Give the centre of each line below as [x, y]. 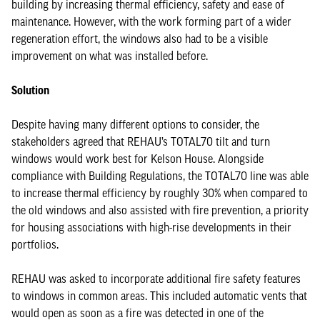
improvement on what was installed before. [112, 56]
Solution [30, 90]
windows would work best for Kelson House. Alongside [137, 159]
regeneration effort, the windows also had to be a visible [140, 39]
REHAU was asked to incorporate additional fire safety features [156, 279]
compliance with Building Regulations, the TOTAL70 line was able [160, 176]
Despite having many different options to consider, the [135, 124]
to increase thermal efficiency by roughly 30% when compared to [160, 193]
